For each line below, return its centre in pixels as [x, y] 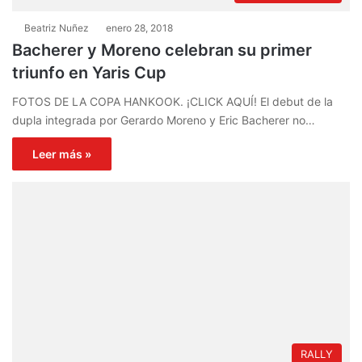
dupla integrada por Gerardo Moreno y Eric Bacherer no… [164, 120]
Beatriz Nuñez [57, 27]
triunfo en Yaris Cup [89, 72]
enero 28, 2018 [139, 27]
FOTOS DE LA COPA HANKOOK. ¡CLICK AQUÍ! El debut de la [173, 101]
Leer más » [62, 154]
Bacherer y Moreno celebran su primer [162, 50]
